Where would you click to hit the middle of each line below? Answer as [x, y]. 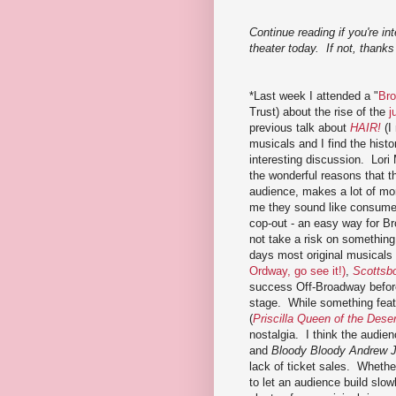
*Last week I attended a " [314, 95]
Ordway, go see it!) [297, 270]
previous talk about [300, 127]
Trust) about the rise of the [319, 111]
